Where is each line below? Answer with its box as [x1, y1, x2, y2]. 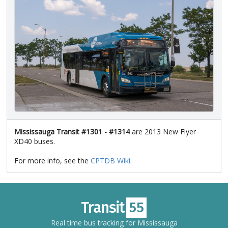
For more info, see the [14, 156, 91, 166]
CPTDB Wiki [91, 156, 130, 166]
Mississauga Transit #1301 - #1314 [14, 127, 130, 137]
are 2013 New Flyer [130, 127, 196, 137]
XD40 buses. [14, 136, 55, 147]
